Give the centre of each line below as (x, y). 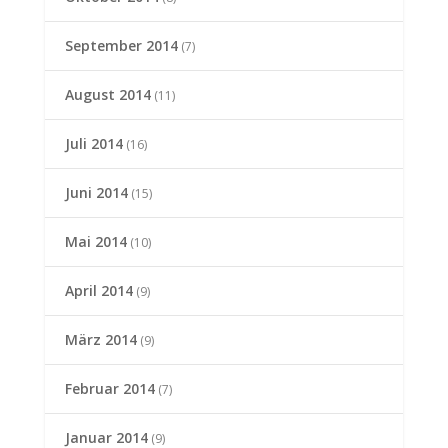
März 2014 (100, 340)
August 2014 (107, 95)
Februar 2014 (109, 389)
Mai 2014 (95, 242)
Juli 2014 (93, 144)
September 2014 (121, 46)
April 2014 (98, 291)
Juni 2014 (96, 193)
